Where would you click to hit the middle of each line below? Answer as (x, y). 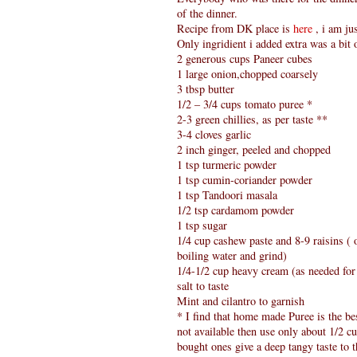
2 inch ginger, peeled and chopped (254, 150)
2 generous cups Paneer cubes (245, 59)
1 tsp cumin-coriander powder (245, 180)
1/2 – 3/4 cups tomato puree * (245, 104)
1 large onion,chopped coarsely (247, 74)
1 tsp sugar (202, 226)
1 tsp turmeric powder (227, 165)
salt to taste (203, 286)
